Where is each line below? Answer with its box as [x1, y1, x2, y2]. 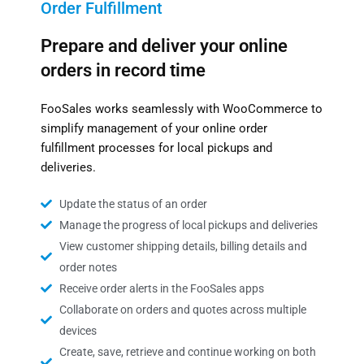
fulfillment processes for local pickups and [41, 141, 272, 156]
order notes [58, 261, 117, 275]
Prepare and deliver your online [41, 36, 288, 57]
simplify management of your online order [41, 121, 267, 136]
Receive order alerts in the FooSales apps [58, 282, 264, 296]
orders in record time [41, 60, 206, 81]
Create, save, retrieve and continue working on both [58, 345, 316, 359]
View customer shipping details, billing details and [58, 240, 307, 253]
